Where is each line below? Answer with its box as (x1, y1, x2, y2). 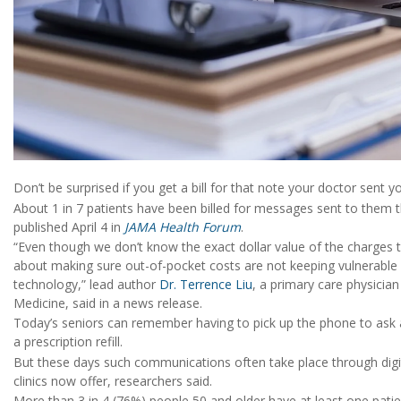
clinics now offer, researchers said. (13, 371, 212, 389)
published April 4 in (13, 218, 124, 235)
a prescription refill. (13, 333, 123, 351)
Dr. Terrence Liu (159, 275, 252, 293)
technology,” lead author (13, 275, 159, 293)
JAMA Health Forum (124, 218, 241, 235)
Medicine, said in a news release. (13, 294, 202, 311)
